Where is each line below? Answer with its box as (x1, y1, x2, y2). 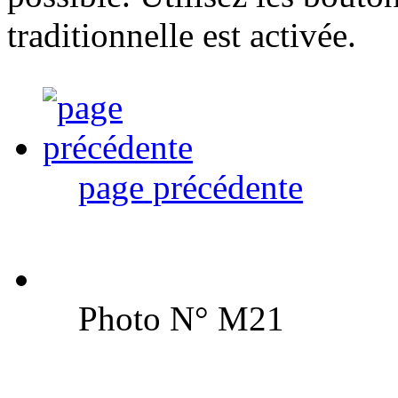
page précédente (78, 167, 303, 206)
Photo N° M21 (78, 298, 284, 338)
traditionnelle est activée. (7, 15, 356, 54)
